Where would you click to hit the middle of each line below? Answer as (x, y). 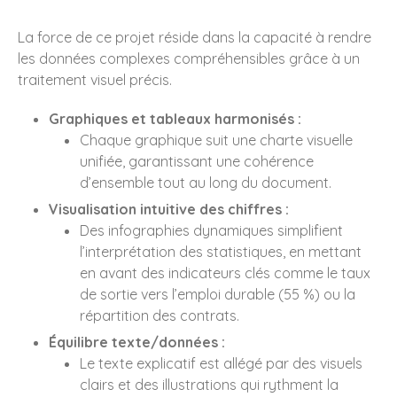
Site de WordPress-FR (267, 108)
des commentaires (281, 82)
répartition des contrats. (160, 316)
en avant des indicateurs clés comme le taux (225, 273)
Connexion (236, 30)
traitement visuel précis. (95, 80)
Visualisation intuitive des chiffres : (169, 210)
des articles (287, 56)
